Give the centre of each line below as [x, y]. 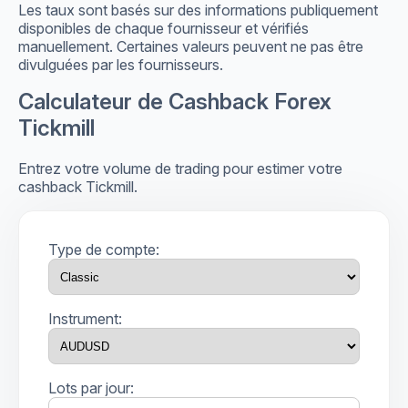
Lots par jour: [91, 388]
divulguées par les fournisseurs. [121, 65]
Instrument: [85, 319]
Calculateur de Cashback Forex [175, 102]
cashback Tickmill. [78, 187]
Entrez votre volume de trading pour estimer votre [180, 169]
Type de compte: [104, 250]
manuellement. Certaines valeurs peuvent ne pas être [191, 47]
